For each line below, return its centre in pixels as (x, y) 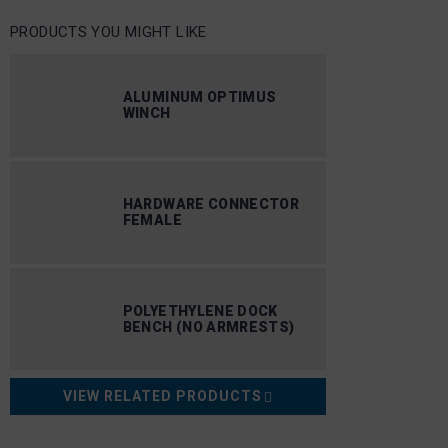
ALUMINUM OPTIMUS (199, 97)
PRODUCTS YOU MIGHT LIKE (108, 32)
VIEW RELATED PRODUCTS (162, 396)
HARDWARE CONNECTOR (211, 204)
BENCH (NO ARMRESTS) (208, 326)
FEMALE (152, 220)
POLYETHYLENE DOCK (200, 310)
